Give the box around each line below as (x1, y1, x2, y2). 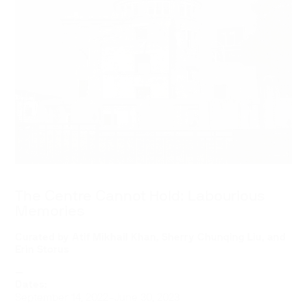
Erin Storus (15, 244, 70, 255)
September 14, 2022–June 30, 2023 (15, 292, 180, 303)
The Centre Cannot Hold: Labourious (15, 188, 266, 204)
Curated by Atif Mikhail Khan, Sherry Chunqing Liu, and (15, 232, 286, 243)
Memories (15, 204, 86, 219)
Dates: (15, 279, 48, 290)
